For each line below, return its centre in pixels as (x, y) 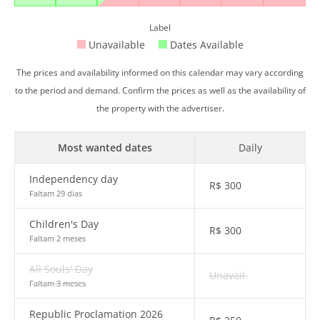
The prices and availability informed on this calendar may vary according (160, 72)
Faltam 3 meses (57, 283)
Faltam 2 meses (57, 238)
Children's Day (64, 224)
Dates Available (205, 45)
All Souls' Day (61, 269)
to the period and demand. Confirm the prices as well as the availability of (160, 90)
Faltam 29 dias (56, 193)
